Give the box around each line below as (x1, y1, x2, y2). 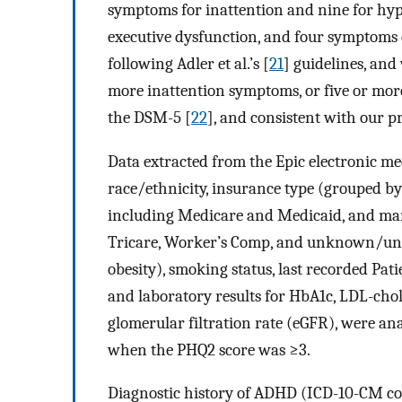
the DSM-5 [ (108, 107, 191, 127)
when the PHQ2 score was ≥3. (108, 339, 310, 360)
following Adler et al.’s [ (108, 53, 269, 74)
